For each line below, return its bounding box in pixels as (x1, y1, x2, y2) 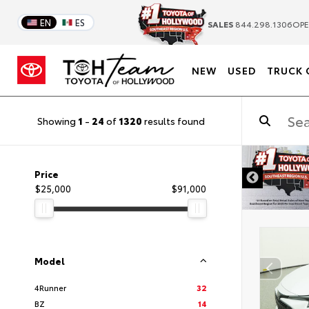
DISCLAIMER (174, 164, 221, 176)
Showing (37, 113, 78, 128)
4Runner (34, 281, 66, 293)
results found (141, 113, 205, 128)
